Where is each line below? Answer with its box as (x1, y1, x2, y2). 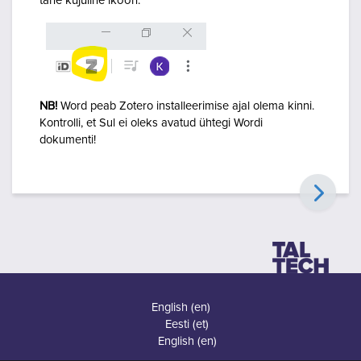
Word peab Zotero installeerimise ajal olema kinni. (60, 100, 314, 113)
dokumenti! (39, 134, 96, 147)
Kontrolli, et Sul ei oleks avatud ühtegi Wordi (39, 117, 263, 130)
